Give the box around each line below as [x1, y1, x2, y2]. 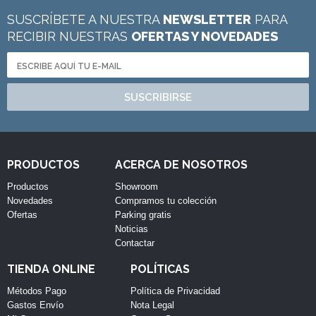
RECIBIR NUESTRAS [7, 29, 131, 44]
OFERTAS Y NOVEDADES [131, 29, 278, 44]
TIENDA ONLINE [7, 262, 95, 276]
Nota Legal [130, 300, 174, 310]
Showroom [115, 181, 158, 192]
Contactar [115, 238, 154, 248]
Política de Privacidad [130, 286, 220, 296]
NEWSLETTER [163, 12, 251, 27]
